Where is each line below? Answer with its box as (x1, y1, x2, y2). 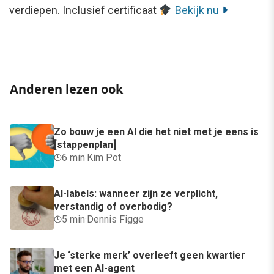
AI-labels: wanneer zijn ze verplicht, (54, 187, 218, 199)
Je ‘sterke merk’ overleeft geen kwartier (54, 249, 245, 261)
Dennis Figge (87, 213, 144, 225)
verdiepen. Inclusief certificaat (9, 3, 159, 17)
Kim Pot (87, 151, 121, 163)
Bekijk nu (174, 3, 219, 17)
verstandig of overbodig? (54, 200, 172, 212)
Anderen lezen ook (10, 80, 123, 97)
